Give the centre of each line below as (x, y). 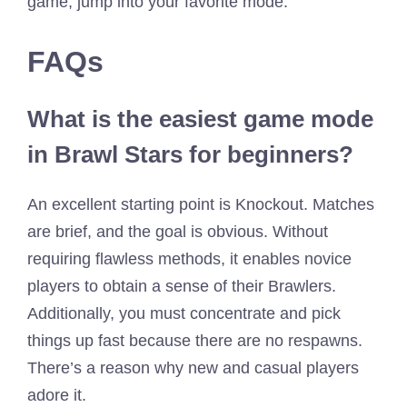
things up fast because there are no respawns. (195, 340)
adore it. (57, 395)
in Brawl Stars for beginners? (190, 154)
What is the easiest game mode (200, 119)
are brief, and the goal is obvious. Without (178, 231)
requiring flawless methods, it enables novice (189, 258)
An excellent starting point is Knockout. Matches (201, 204)
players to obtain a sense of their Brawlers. (182, 286)
